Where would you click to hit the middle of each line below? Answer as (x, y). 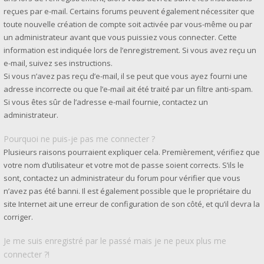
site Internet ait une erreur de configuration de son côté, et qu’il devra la (132, 204)
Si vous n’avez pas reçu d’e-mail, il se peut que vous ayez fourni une (126, 76)
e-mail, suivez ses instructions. (58, 63)
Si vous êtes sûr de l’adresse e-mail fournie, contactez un (106, 102)
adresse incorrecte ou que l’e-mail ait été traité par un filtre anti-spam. (128, 89)
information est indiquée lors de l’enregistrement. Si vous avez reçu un (130, 50)
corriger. (18, 217)
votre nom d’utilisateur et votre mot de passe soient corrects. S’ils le (124, 165)
